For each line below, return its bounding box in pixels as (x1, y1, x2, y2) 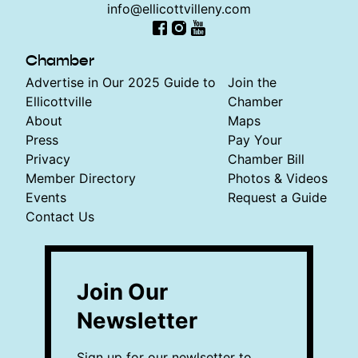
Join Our (77, 277, 168, 305)
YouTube (197, 38, 249, 54)
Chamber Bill (227, 150, 304, 167)
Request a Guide (227, 189, 327, 205)
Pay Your (227, 131, 282, 148)
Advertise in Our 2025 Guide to (26, 74, 216, 90)
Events (26, 189, 66, 205)
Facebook (159, 38, 219, 54)
